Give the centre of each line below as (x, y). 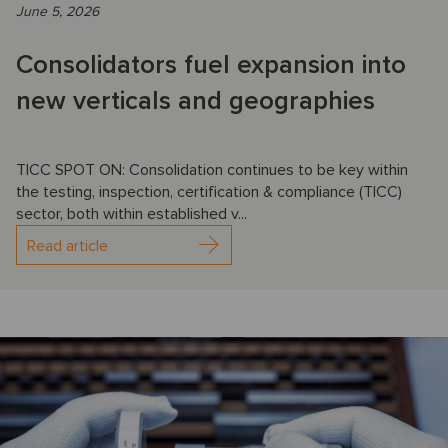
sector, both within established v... (131, 213)
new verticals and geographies (195, 100)
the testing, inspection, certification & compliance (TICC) (209, 191)
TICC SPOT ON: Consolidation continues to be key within (212, 169)
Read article (67, 245)
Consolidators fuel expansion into (211, 64)
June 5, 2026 (57, 11)
